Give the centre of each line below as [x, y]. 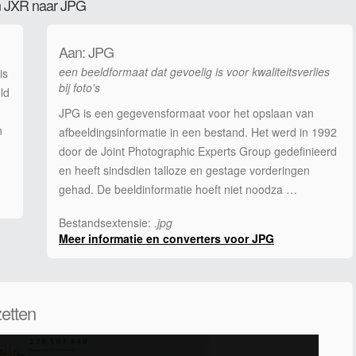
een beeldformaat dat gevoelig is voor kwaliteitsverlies [194, 72]
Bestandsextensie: [106, 222]
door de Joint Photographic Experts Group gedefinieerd [198, 151]
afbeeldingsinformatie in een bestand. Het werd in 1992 [198, 132]
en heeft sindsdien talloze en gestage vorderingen [184, 170]
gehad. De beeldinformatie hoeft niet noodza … [178, 189]
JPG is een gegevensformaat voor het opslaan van [186, 113]
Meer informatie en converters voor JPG [166, 238]
